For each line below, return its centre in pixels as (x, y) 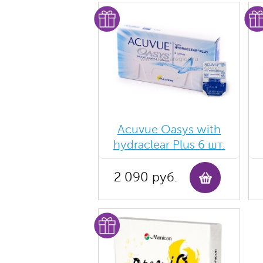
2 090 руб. (146, 177)
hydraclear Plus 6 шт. (169, 145)
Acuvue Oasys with (169, 129)
